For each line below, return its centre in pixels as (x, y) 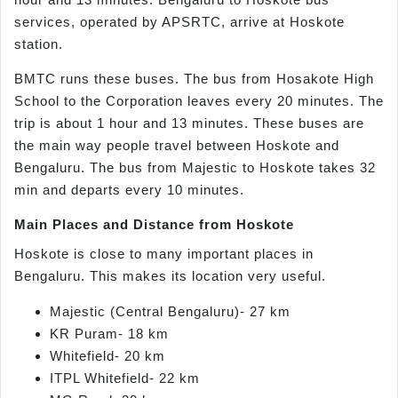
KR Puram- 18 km (109, 333)
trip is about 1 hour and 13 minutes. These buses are (189, 123)
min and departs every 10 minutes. (129, 190)
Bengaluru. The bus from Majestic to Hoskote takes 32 (195, 167)
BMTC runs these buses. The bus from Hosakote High (194, 79)
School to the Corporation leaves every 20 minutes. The (199, 101)
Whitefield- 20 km (107, 355)
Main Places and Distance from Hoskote (154, 225)
